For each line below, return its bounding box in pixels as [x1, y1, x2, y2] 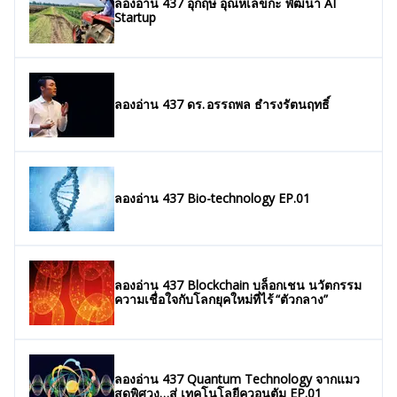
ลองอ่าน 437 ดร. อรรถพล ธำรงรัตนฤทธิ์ [114, 96, 330, 113]
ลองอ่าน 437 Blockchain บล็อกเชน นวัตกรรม [114, 276, 362, 294]
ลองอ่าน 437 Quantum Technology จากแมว [114, 370, 360, 388]
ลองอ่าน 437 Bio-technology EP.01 [114, 190, 310, 207]
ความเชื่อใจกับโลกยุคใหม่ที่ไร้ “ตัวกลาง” [114, 291, 328, 308]
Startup [114, 9, 156, 27]
